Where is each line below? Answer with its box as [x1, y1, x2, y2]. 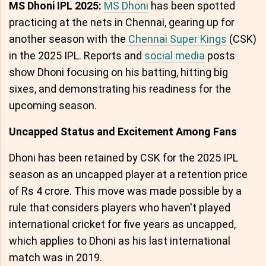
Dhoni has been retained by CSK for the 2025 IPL [9, 151, 238, 164]
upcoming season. [9, 99, 97, 112]
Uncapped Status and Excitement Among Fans [9, 125, 237, 138]
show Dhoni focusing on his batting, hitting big [9, 66, 228, 79]
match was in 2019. [9, 251, 102, 264]
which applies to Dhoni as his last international [9, 235, 230, 248]
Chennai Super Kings [128, 33, 227, 46]
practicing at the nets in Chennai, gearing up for [9, 16, 235, 29]
